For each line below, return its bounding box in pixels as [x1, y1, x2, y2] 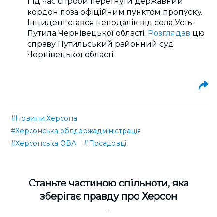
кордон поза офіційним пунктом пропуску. [27, 7, 202, 16]
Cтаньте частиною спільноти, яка [28, 177, 189, 189]
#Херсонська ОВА [11, 139, 76, 148]
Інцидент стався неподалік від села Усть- [27, 18, 195, 27]
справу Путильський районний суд [27, 39, 174, 48]
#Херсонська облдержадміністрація [11, 126, 141, 135]
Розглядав [148, 29, 190, 38]
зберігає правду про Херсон [40, 190, 177, 202]
